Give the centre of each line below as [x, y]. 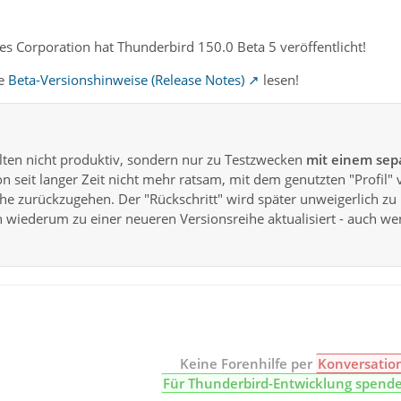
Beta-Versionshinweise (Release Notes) [126, 80]
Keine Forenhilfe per [247, 363]
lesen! [279, 80]
